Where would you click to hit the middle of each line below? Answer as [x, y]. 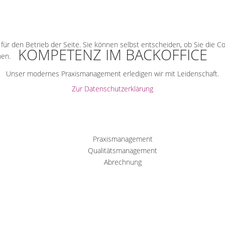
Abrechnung [123, 162]
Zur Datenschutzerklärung [113, 88]
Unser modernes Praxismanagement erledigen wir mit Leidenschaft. [113, 74]
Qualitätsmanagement [123, 151]
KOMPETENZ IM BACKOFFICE [113, 55]
